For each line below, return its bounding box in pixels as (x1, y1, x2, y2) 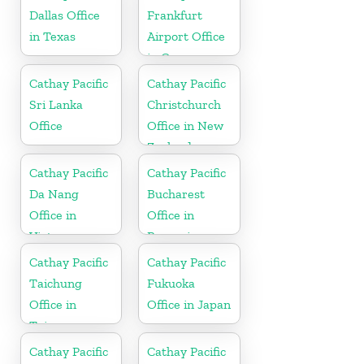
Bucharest (147, 185, 206, 201)
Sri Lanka (29, 96, 83, 112)
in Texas (29, 28, 76, 44)
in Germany (147, 49, 214, 65)
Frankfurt (147, 6, 203, 23)
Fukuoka (147, 275, 196, 291)
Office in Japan (147, 296, 232, 312)
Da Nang (29, 185, 79, 201)
